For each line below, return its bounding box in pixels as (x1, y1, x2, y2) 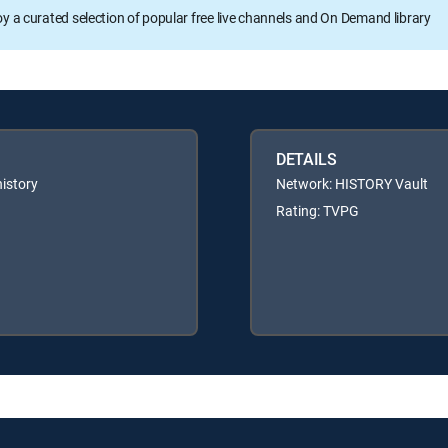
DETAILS (276, 148, 337, 171)
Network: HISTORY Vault (276, 174, 428, 194)
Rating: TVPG (276, 201, 359, 221)
